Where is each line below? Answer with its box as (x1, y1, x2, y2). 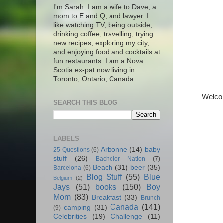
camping (63, 204, 91, 212)
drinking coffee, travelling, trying (53, 30, 153, 38)
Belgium (53, 175, 72, 181)
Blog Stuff (86, 172, 122, 182)
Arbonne (100, 146, 127, 154)
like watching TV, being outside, (53, 21, 152, 29)
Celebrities (53, 213, 87, 221)
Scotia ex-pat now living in (53, 66, 135, 74)
